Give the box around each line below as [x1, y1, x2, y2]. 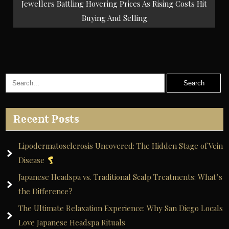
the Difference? [18, 186, 73, 196]
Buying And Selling [81, 13, 147, 23]
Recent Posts [13, 113, 79, 125]
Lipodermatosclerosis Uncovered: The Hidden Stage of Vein [18, 141, 223, 151]
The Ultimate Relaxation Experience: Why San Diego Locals [18, 203, 223, 213]
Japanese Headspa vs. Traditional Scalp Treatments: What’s [18, 172, 223, 182]
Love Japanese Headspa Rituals [18, 217, 126, 227]
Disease [18, 155, 47, 165]
